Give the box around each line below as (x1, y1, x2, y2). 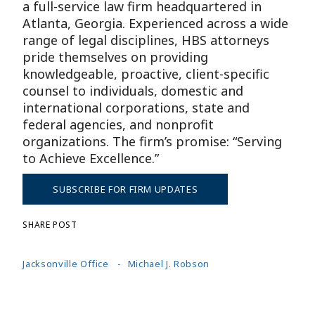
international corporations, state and (22, 99, 250, 117)
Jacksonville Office (22, 257, 109, 271)
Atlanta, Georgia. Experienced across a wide (22, 15, 289, 32)
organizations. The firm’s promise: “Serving (22, 133, 283, 150)
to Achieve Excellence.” (22, 150, 160, 167)
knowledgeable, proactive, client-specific (22, 65, 270, 83)
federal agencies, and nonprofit (22, 116, 214, 134)
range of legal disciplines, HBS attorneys (22, 32, 270, 49)
